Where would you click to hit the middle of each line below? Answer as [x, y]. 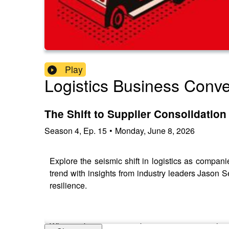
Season [59, 130]
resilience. [68, 185]
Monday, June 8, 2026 [155, 130]
